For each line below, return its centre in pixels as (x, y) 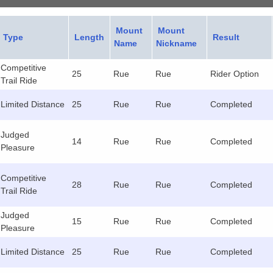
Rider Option (235, 74)
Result (226, 37)
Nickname (177, 44)
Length (90, 37)
